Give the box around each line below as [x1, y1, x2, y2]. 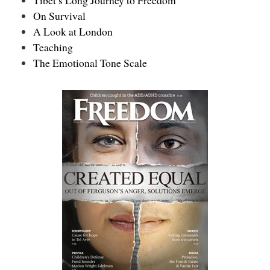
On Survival [33, 8, 86, 23]
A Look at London [33, 24, 113, 39]
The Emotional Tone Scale [33, 55, 147, 70]
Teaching [33, 39, 73, 54]
